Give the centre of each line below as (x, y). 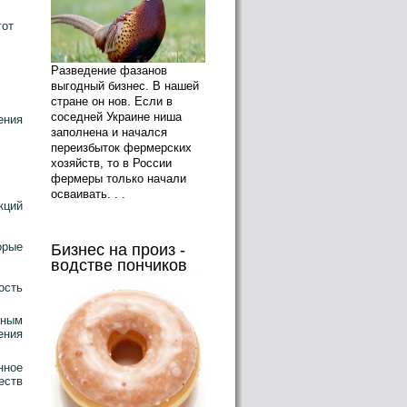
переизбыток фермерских (121, 148)
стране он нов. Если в (112, 101)
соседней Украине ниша (116, 117)
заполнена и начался (109, 132)
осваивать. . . (88, 194)
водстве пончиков (119, 265)
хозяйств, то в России (111, 163)
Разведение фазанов (109, 70)
